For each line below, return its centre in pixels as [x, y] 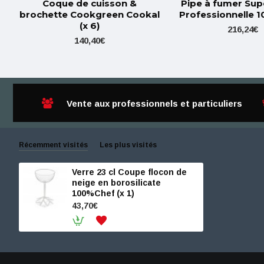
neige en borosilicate [116, 183]
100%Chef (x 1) [103, 193]
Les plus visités [128, 145]
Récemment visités [53, 145]
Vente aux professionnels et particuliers [154, 103]
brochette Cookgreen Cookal [90, 14]
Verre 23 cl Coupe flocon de [129, 172]
